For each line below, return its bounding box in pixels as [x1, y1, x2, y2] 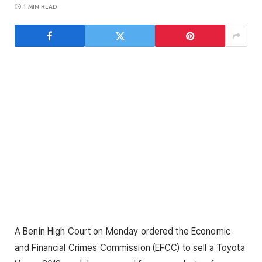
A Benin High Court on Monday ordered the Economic [15, 226, 230, 237]
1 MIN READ [23, 2, 57, 12]
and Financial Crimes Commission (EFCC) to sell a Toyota [15, 242, 245, 254]
